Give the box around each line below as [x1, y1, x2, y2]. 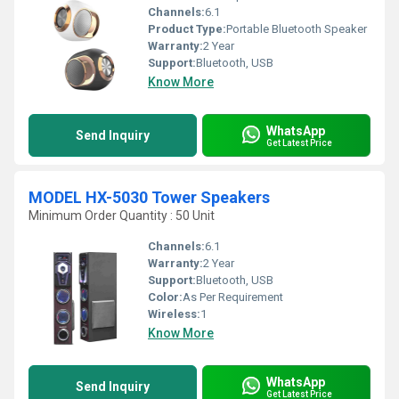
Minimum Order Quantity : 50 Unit [28, 208, 215, 223]
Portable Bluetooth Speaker [226, 22, 367, 36]
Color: [148, 290, 183, 304]
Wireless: [148, 307, 200, 321]
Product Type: [148, 22, 226, 36]
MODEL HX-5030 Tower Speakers [28, 188, 270, 207]
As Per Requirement [183, 290, 283, 304]
